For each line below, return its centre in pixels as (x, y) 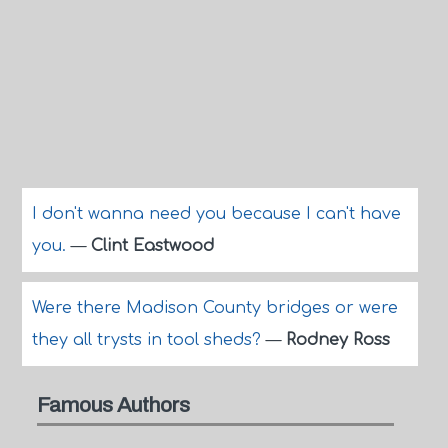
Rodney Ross (337, 340)
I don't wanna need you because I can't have (216, 214)
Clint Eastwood (152, 246)
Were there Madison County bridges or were (214, 308)
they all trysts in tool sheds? (148, 340)
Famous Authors (113, 404)
